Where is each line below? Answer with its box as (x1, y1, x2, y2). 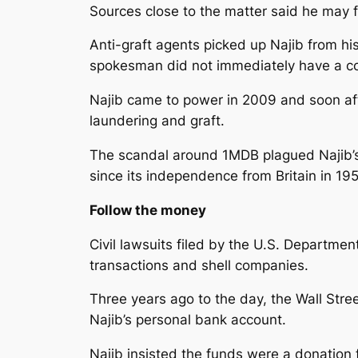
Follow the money (89, 201, 206, 218)
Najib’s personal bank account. (89, 312, 286, 328)
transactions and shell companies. (89, 257, 308, 273)
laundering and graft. (89, 113, 225, 129)
